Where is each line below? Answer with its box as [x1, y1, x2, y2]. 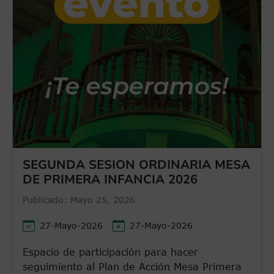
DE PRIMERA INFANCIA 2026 [23, 171, 198, 188]
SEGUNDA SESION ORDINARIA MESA [23, 156, 250, 173]
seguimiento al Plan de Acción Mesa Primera [23, 261, 242, 272]
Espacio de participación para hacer [23, 246, 198, 257]
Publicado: [23, 194, 70, 205]
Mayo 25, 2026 [70, 194, 135, 205]
